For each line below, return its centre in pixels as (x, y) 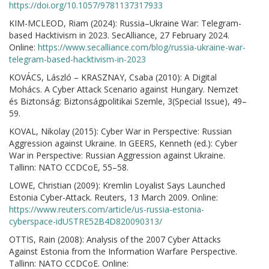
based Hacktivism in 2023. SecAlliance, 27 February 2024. (119, 35)
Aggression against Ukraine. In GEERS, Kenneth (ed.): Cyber (123, 143)
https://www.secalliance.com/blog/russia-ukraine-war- (142, 47)
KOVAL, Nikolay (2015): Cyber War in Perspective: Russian (120, 131)
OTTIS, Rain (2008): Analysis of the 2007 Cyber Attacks (115, 239)
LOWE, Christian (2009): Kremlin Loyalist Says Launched (117, 185)
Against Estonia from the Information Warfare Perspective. (123, 251)
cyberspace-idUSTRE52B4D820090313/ (86, 221)
